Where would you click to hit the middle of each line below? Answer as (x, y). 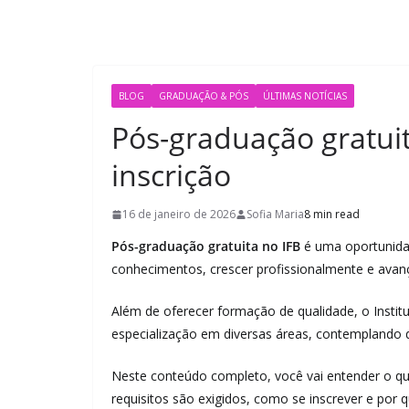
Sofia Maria (275, 214)
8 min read (332, 214)
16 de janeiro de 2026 (179, 214)
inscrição (171, 175)
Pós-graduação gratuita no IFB (206, 246)
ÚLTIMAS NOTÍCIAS (305, 96)
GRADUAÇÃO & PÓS (204, 96)
